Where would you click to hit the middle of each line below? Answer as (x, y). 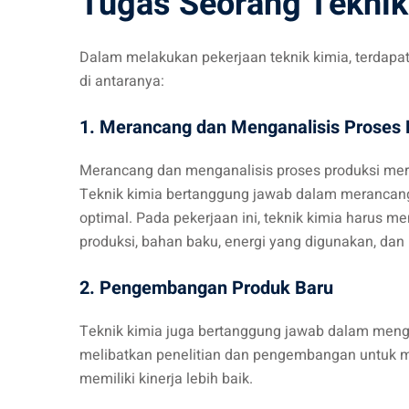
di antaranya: (122, 81)
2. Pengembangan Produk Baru (206, 288)
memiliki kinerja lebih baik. (166, 379)
